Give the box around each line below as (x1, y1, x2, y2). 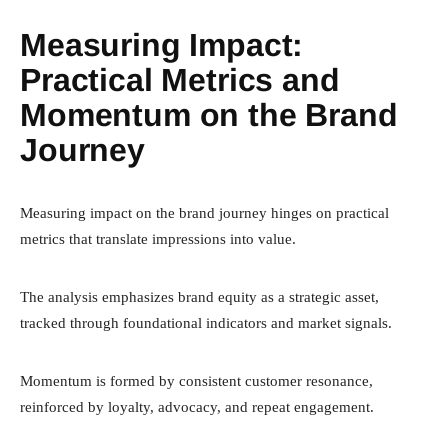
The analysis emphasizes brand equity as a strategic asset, (20, 288, 379, 305)
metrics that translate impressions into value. (20, 230, 296, 247)
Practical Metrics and (20, 61, 340, 98)
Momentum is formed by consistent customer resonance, (20, 372, 373, 389)
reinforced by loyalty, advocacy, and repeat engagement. (20, 398, 374, 415)
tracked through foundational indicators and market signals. (20, 314, 392, 331)
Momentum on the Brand (20, 96, 398, 133)
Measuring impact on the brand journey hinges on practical (20, 204, 389, 221)
